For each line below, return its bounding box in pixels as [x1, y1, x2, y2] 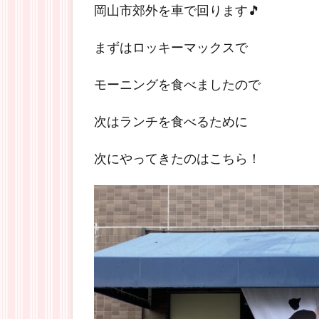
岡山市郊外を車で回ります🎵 [94, 2, 261, 18]
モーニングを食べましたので [94, 76, 261, 92]
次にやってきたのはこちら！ [94, 150, 261, 166]
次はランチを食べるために [94, 113, 248, 129]
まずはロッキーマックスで [94, 39, 248, 55]
